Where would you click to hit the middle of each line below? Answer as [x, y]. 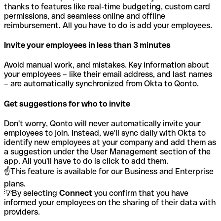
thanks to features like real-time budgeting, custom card [107, 6]
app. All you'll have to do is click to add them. [86, 161]
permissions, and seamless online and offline [85, 16]
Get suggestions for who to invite [67, 104]
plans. [15, 184]
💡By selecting [32, 193]
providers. [22, 212]
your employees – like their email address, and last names [108, 74]
